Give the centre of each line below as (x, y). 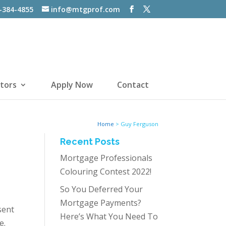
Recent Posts (90, 142)
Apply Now (72, 85)
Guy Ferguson (139, 124)
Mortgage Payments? (101, 203)
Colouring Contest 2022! (106, 172)
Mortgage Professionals (106, 158)
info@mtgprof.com (85, 9)
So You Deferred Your (102, 189)
